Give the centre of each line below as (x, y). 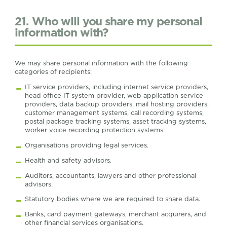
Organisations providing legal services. (86, 145)
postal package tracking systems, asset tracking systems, (115, 122)
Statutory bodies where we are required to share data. (112, 199)
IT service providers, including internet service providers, (116, 87)
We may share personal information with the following (102, 63)
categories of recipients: (53, 72)
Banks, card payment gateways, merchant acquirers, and (115, 214)
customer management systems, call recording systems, (114, 113)
